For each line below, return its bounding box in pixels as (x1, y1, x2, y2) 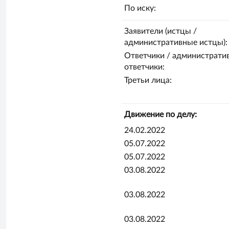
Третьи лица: (124, 76, 172, 84)
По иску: (124, 4, 156, 12)
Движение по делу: (124, 110, 197, 119)
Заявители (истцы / (124, 27, 197, 35)
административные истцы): (124, 38, 228, 47)
